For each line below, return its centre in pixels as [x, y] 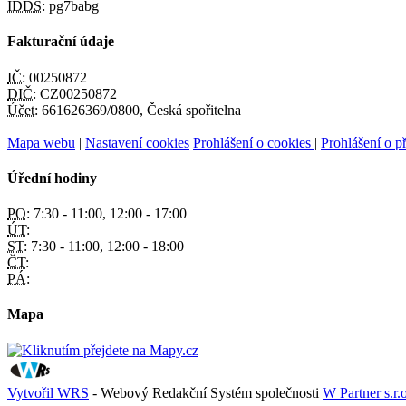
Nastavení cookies [137, 142]
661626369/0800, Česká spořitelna [140, 110]
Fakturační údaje [61, 42]
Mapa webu [41, 142]
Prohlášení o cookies [254, 142]
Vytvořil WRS [48, 392]
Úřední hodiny [52, 178]
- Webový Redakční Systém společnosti [206, 392]
